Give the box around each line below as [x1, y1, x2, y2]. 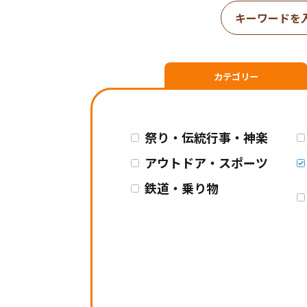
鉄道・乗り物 [145, 179, 219, 197]
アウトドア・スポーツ [145, 153, 268, 171]
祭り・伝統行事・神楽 [145, 128, 268, 146]
